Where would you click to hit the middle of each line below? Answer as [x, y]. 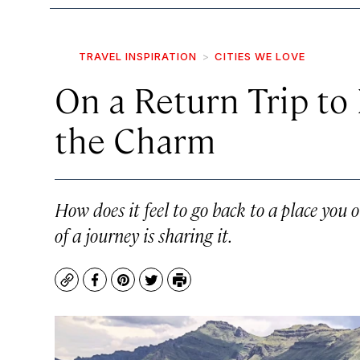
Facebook [124, 288]
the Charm [135, 139]
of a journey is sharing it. [143, 235]
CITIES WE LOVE [260, 56]
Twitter [173, 288]
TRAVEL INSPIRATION [138, 56]
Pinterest [151, 288]
